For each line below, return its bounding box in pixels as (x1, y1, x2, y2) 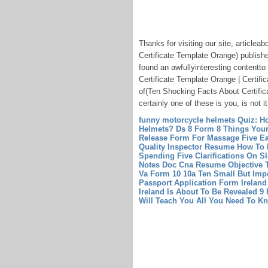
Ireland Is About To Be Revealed (139, 187, 257, 196)
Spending (139, 151, 175, 160)
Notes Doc (139, 160, 176, 169)
